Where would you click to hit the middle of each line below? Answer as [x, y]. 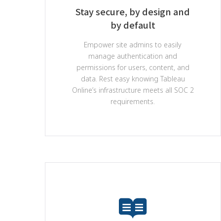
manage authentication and [133, 56]
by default [133, 25]
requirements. [133, 101]
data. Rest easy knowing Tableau [133, 79]
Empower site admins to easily [133, 45]
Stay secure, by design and [133, 11]
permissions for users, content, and [133, 67]
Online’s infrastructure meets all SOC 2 [133, 90]
